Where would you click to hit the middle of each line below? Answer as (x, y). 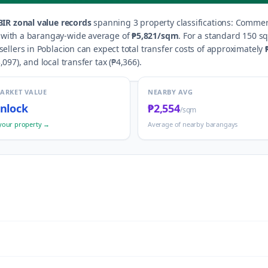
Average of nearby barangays (193, 124)
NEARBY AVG (170, 92)
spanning (111, 22)
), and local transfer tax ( (64, 62)
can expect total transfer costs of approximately (169, 49)
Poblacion (56, 49)
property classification (182, 22)
